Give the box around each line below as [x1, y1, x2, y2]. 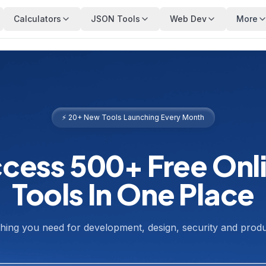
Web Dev [170, 14, 207, 24]
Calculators [14, 14, 61, 24]
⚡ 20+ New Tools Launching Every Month [62, 113, 204, 122]
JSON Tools [91, 14, 140, 24]
